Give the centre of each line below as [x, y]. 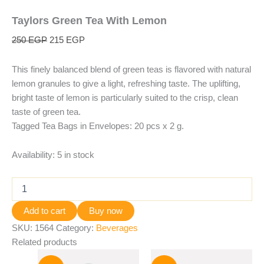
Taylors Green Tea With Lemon [89, 21]
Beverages [117, 228]
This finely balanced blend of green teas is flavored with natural [131, 69]
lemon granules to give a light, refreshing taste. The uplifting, [126, 83]
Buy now [106, 211]
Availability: [33, 155]
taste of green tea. [46, 112]
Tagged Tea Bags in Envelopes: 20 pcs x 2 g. [98, 126]
